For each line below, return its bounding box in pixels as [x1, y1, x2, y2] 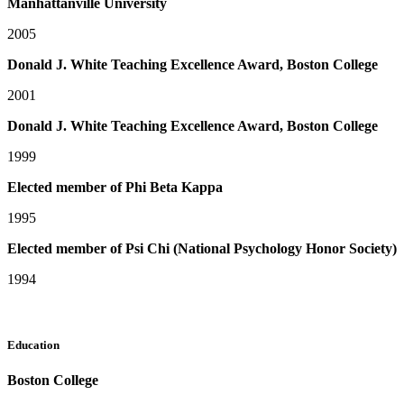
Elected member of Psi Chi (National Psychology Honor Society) [7, 240, 397, 256]
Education [7, 337, 60, 352]
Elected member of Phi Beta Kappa [7, 179, 223, 195]
